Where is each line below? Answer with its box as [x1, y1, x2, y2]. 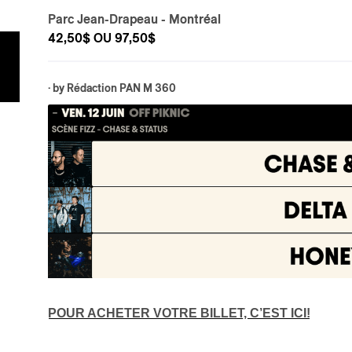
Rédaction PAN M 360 [67, 82, 176, 94]
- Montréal [158, 13, 221, 26]
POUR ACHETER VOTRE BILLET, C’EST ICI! [48, 306, 310, 321]
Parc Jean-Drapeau [48, 13, 158, 26]
